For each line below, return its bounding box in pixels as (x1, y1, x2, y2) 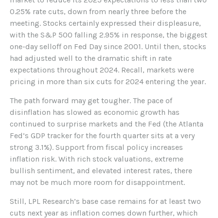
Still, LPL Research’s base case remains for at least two (10, 196, 201, 206)
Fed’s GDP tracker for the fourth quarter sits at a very (10, 130, 195, 140)
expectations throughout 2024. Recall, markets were (10, 65, 194, 74)
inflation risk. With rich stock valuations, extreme (10, 154, 183, 163)
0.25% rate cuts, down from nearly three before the (10, 6, 186, 16)
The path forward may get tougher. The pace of (10, 95, 172, 105)
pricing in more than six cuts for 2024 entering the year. (10, 76, 206, 86)
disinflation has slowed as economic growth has (10, 107, 180, 117)
